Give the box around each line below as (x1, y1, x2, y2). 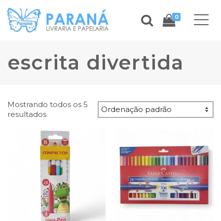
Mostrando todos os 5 (7, 100, 88, 109)
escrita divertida (7, 50, 184, 74)
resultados (7, 110, 46, 119)
